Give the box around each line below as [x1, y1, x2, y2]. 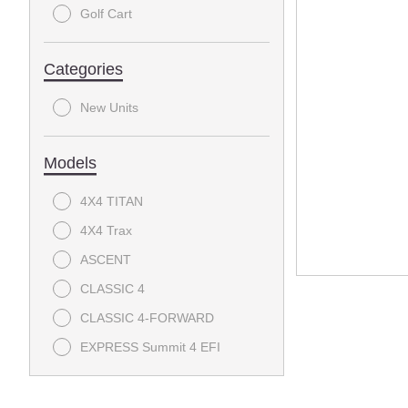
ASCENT [80, 252, 131, 267]
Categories [44, 60, 123, 78]
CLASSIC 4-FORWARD [80, 311, 214, 325]
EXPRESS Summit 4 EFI [80, 340, 220, 354]
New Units [80, 100, 138, 115]
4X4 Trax [80, 223, 132, 238]
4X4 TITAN [80, 194, 143, 209]
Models [44, 154, 97, 172]
